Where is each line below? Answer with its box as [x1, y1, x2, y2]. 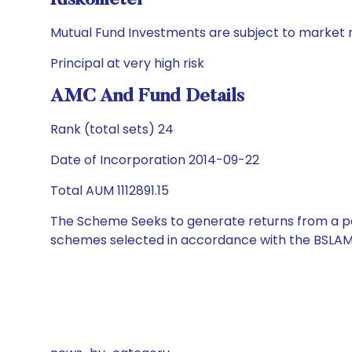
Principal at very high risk [50, 54, 204, 72]
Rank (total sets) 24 [50, 120, 174, 138]
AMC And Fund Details [50, 87, 244, 106]
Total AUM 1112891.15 [50, 181, 169, 200]
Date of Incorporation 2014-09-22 [50, 151, 259, 169]
